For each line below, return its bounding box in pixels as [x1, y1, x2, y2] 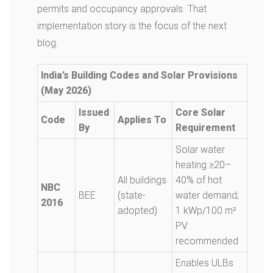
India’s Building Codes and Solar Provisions [41, 69, 238, 81]
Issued [79, 107, 109, 118]
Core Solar [175, 107, 225, 118]
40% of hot [175, 174, 222, 186]
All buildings [118, 174, 166, 186]
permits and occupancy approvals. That [37, 3, 207, 15]
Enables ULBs [175, 257, 233, 269]
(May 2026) [41, 85, 91, 96]
